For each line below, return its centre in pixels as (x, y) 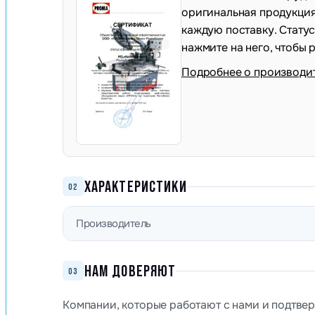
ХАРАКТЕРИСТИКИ (135, 186)
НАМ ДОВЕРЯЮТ (130, 271)
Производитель (114, 224)
